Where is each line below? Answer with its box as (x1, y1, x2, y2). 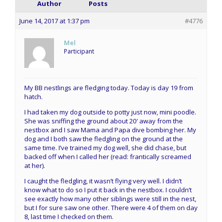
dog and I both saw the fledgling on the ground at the (24, 134, 183, 143)
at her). (24, 161, 45, 170)
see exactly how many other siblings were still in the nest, (24, 194, 196, 203)
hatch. (24, 92, 43, 101)
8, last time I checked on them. (24, 212, 113, 221)
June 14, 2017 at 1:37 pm (19, 16, 90, 25)
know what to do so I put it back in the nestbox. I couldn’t (24, 185, 192, 194)
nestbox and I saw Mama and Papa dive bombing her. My (24, 125, 196, 134)
